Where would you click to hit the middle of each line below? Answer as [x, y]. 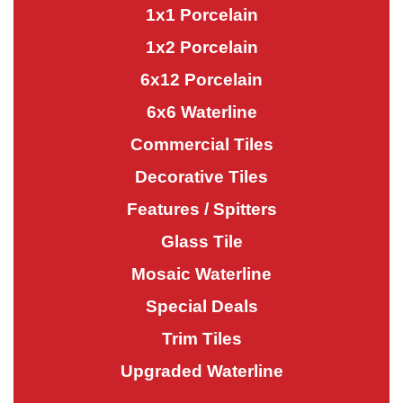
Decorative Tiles [201, 177]
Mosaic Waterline [201, 274]
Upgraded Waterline [201, 371]
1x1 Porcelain [201, 15]
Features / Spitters [201, 209]
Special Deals [201, 306]
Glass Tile [201, 242]
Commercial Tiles [201, 144]
